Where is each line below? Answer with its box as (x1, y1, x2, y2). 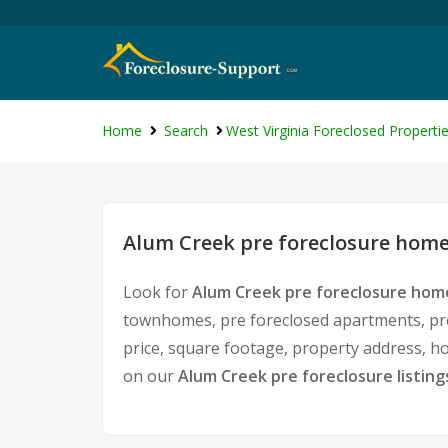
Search (164, 121, 208, 140)
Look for (123, 281, 192, 303)
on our (123, 365, 178, 387)
